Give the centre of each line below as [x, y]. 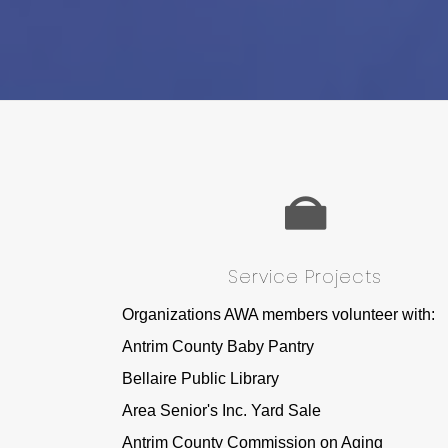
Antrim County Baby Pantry [218, 346]
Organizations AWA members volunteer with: [278, 314]
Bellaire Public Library [200, 378]
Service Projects [305, 276]
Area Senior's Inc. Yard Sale [221, 410]
